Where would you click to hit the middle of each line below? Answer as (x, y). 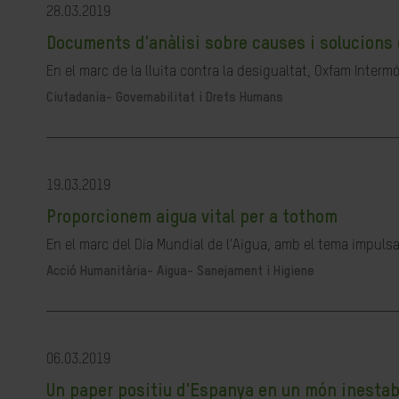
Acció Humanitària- (102, 271)
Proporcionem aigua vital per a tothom (192, 218)
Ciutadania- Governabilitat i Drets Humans (165, 98)
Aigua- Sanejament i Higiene (236, 271)
